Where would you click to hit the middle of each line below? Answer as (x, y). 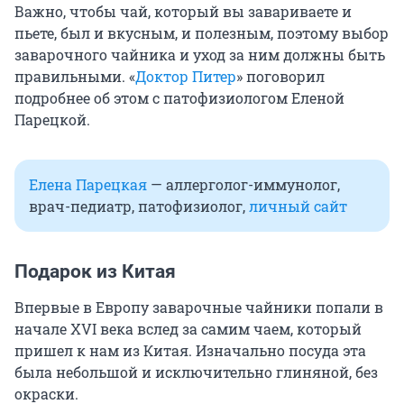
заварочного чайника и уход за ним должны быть (200, 54)
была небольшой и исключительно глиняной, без (196, 372)
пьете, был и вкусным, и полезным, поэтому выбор (202, 32)
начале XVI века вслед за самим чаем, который (188, 328)
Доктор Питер (186, 76)
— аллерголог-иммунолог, (243, 184)
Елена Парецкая (88, 184)
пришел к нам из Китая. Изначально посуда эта (190, 350)
